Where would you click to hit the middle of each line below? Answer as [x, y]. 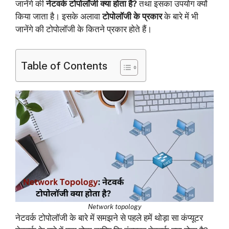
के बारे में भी [180, 16]
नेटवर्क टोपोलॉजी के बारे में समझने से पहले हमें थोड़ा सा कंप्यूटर [109, 217]
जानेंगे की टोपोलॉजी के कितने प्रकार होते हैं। [84, 29]
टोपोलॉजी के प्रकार [132, 16]
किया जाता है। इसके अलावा [59, 16]
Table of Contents [64, 66]
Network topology [114, 207]
